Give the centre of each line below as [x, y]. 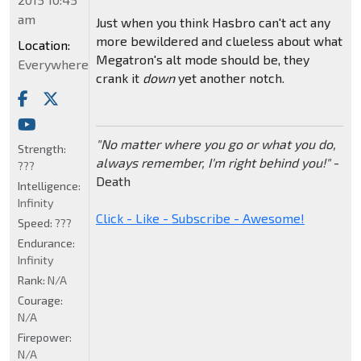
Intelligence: [49, 186]
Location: [44, 45]
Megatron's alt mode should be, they [202, 60]
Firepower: [45, 338]
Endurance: [46, 243]
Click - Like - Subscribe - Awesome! [200, 218]
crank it [119, 78]
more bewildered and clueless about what [219, 41]
